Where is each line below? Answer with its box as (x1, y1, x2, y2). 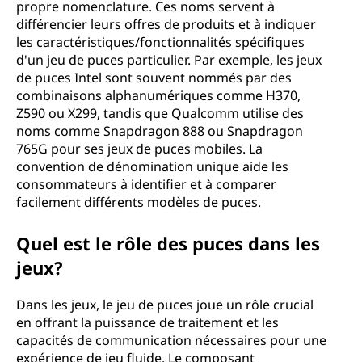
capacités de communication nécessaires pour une (16, 331, 326, 349)
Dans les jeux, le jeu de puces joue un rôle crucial (16, 296, 314, 314)
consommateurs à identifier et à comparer (16, 175, 276, 193)
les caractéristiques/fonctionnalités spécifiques (16, 33, 305, 51)
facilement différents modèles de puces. (16, 193, 261, 211)
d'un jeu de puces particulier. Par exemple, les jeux (16, 51, 322, 69)
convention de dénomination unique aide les (16, 158, 288, 175)
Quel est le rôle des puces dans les (16, 231, 320, 255)
